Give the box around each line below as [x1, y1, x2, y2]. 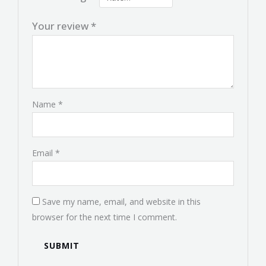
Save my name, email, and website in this [42, 196, 201, 208]
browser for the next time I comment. [32, 211, 178, 223]
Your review [32, 19, 91, 33]
